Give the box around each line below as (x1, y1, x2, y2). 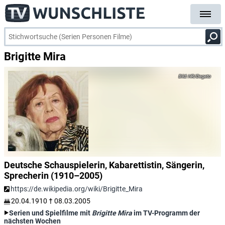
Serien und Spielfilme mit (9, 209, 92, 217)
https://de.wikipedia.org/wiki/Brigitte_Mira (11, 185, 143, 193)
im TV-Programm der (132, 209, 200, 217)
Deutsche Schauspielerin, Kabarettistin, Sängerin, (4, 160, 204, 170)
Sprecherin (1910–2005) (4, 170, 102, 181)
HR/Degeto (187, 74, 210, 79)
